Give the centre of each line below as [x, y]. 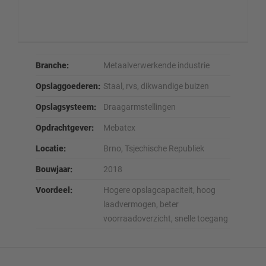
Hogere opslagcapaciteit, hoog [159, 190]
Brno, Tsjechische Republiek [154, 148]
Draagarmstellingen [140, 107]
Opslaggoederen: [68, 86]
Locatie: [51, 148]
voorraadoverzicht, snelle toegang [166, 218]
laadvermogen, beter [141, 204]
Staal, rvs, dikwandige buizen [156, 86]
